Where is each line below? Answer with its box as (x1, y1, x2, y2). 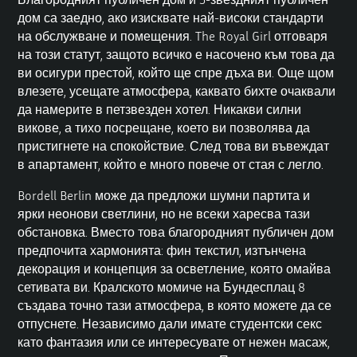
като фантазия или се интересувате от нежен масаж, (18, 333, 331, 350)
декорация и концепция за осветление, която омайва (18, 260, 331, 277)
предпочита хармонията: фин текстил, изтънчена (18, 241, 307, 258)
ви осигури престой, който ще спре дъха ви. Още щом (18, 64, 335, 80)
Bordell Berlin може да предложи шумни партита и (18, 186, 311, 203)
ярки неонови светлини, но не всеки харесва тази (18, 205, 311, 222)
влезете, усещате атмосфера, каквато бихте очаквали (18, 82, 336, 99)
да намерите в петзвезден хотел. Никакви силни (18, 100, 302, 117)
